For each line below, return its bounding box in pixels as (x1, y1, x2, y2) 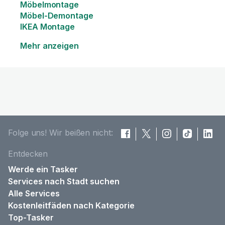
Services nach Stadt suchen (8, 176, 120, 186)
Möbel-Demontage (20, 11, 93, 21)
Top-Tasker (8, 212, 54, 222)
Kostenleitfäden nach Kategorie (8, 200, 135, 210)
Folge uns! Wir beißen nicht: (8, 128, 113, 138)
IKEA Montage (20, 22, 75, 32)
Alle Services (8, 188, 60, 198)
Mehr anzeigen (20, 41, 79, 51)
